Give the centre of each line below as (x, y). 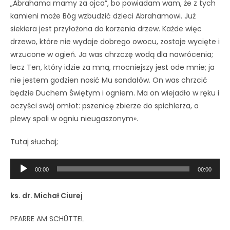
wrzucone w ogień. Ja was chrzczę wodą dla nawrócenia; (112, 54)
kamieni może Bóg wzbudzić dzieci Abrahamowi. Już (103, 16)
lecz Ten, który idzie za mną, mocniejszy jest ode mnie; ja (112, 67)
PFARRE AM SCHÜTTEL (47, 218)
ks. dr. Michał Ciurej (46, 195)
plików (21, 177)
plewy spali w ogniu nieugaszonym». (74, 118)
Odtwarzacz (31, 164)
